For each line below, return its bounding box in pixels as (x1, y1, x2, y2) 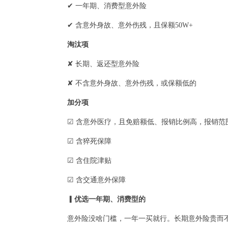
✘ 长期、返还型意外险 (67, 60, 139, 68)
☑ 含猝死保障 (67, 137, 111, 145)
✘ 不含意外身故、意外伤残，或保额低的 (67, 79, 196, 87)
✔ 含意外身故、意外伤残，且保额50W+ (67, 21, 193, 29)
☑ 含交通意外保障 (67, 176, 126, 184)
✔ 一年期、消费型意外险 (67, 2, 147, 10)
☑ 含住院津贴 (67, 156, 111, 164)
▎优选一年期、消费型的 (67, 195, 146, 203)
